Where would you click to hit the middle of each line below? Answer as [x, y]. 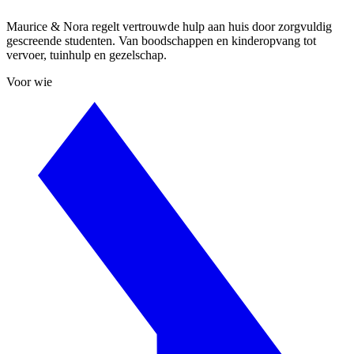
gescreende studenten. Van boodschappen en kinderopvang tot [161, 40]
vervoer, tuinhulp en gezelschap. [87, 55]
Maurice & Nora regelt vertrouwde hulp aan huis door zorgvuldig [169, 26]
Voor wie [29, 81]
